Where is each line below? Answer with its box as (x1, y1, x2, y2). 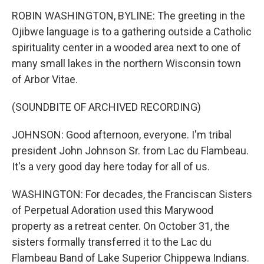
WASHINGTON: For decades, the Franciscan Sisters (12, 188, 252, 200)
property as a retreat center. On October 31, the (12, 220, 230, 232)
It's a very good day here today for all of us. (12, 160, 210, 173)
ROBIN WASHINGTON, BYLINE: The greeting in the (12, 9, 245, 22)
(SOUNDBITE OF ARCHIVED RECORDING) (12, 101, 201, 113)
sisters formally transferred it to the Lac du (12, 236, 212, 248)
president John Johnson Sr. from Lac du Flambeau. (12, 144, 249, 157)
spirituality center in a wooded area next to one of (12, 41, 241, 54)
